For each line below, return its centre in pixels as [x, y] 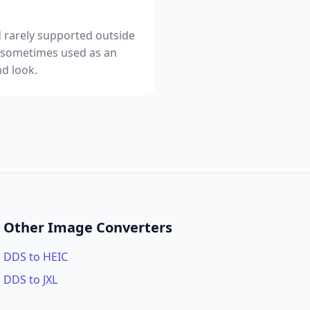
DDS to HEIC [36, 257]
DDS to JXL [31, 280]
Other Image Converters [88, 227]
